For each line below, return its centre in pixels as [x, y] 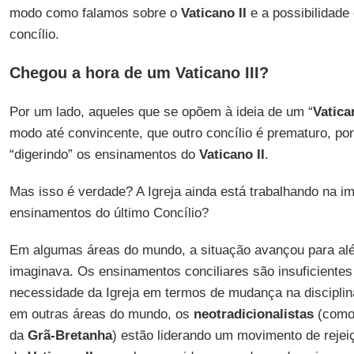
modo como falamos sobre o [95, 13]
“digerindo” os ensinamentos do [104, 154]
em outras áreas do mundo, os [101, 314]
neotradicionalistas [253, 314]
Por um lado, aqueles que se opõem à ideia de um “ [161, 112]
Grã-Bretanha [70, 335]
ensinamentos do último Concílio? [109, 213]
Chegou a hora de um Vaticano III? [139, 73]
